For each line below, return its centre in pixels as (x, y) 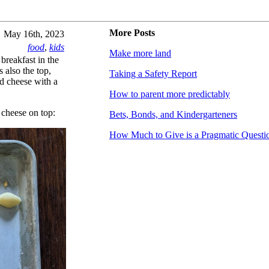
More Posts (132, 33)
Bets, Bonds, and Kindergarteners (173, 114)
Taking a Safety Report (153, 74)
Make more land (140, 53)
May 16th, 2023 (34, 34)
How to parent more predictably (170, 94)
